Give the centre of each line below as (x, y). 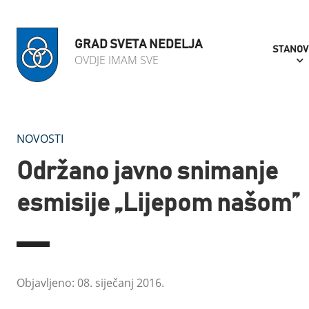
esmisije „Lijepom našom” (158, 203)
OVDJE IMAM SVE (117, 60)
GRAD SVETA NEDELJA (139, 45)
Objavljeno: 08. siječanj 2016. (90, 283)
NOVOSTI (40, 139)
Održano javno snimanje (147, 172)
